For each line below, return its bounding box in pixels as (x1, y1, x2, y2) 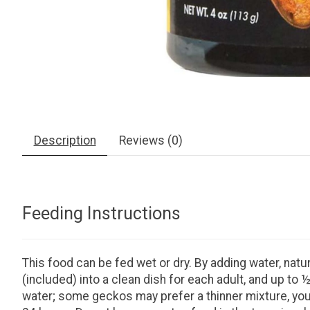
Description (33, 134, 96, 148)
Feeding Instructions (22, 203, 181, 224)
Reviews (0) (118, 134, 183, 148)
